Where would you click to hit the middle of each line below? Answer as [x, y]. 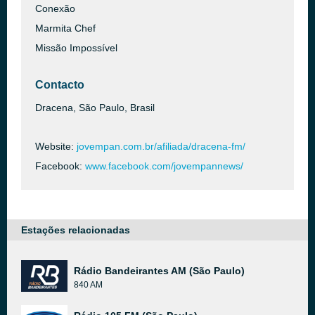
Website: [56, 146]
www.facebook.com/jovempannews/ [164, 166]
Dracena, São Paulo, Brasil [95, 108]
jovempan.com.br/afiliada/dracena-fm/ [161, 146]
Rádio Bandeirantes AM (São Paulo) [159, 271]
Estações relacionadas [76, 230]
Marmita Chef [65, 28]
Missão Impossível [76, 48]
